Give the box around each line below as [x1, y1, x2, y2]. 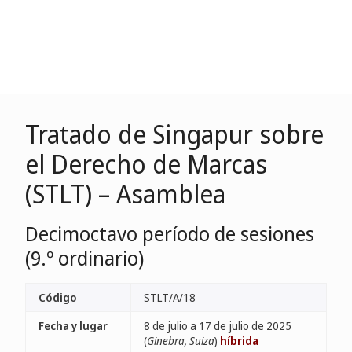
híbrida [220, 333, 258, 348]
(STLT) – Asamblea [25, 177, 225, 211]
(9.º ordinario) [25, 244, 144, 271]
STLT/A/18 [144, 290, 196, 305]
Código [38, 290, 77, 305]
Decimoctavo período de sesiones [25, 220, 314, 247]
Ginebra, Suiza [147, 333, 214, 348]
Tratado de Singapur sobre [25, 117, 324, 151]
